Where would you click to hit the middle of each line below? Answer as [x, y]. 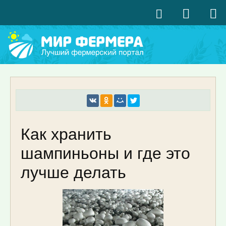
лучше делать [73, 171]
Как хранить [66, 133]
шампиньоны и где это [105, 152]
